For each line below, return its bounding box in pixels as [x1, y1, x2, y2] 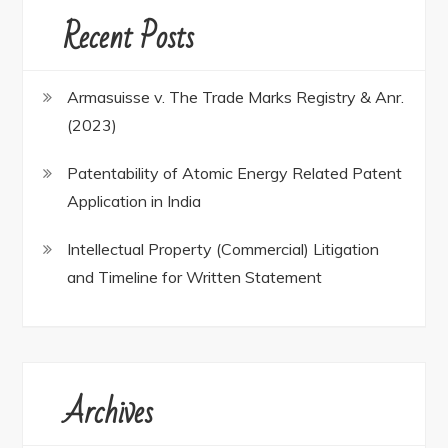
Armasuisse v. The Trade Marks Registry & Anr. [67, 87, 405, 108]
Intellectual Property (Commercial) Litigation [67, 239, 380, 260]
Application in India [67, 191, 202, 212]
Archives [63, 383, 154, 443]
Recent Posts [63, 8, 195, 68]
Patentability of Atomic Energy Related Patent [67, 163, 403, 184]
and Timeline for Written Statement [67, 267, 323, 288]
